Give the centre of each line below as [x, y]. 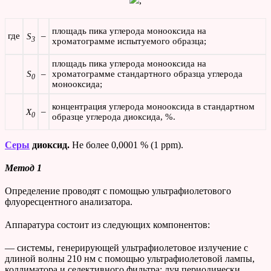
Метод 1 [23, 168]
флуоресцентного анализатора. [69, 202]
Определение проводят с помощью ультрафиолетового [118, 191]
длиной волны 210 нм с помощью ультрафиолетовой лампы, [130, 259]
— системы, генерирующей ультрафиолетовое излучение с [126, 248]
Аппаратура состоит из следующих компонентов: [107, 225]
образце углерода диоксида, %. [114, 117]
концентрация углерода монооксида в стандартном [153, 107]
